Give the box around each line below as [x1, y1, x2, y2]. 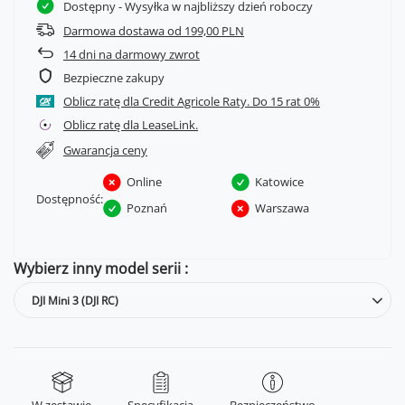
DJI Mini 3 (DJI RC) [32, 292, 118, 308]
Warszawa [255, 199, 310, 216]
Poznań [127, 199, 167, 216]
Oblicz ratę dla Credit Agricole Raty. [63, 93, 252, 110]
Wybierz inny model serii [14, 259, 184, 279]
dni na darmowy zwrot [76, 46, 200, 63]
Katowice [255, 173, 305, 190]
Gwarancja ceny [63, 142, 147, 159]
